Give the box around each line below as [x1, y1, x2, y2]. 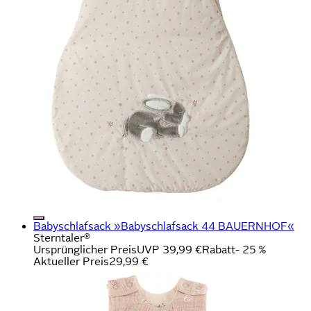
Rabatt [202, 243, 235, 255]
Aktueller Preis [33, 255, 109, 267]
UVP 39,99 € [137, 243, 202, 255]
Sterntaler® [33, 231, 90, 244]
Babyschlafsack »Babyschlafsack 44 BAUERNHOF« [33, 219, 294, 232]
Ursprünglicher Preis [33, 243, 137, 255]
